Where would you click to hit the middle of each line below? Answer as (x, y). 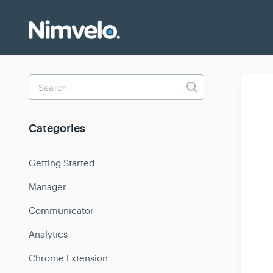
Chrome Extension (68, 258)
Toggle (206, 91)
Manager (48, 187)
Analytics (48, 234)
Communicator (61, 211)
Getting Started (62, 163)
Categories (57, 129)
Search (208, 101)
